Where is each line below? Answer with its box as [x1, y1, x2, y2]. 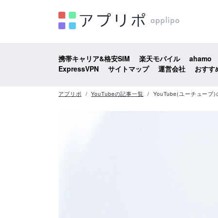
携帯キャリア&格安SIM [58, 54, 130, 63]
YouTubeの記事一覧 [91, 90, 144, 97]
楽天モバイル [139, 54, 180, 63]
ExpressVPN [58, 64, 99, 73]
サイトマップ [108, 64, 149, 73]
